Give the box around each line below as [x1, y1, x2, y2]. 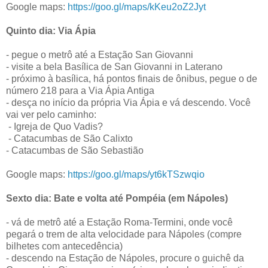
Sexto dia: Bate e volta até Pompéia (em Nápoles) [6, 193, 228, 203]
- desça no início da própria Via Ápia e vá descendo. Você [6, 97, 251, 108]
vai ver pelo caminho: [6, 109, 96, 120]
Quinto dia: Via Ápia [6, 25, 96, 36]
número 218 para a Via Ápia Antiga [6, 85, 154, 96]
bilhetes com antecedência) [6, 240, 123, 251]
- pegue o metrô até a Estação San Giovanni [6, 49, 193, 60]
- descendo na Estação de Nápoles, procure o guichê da [6, 252, 244, 263]
